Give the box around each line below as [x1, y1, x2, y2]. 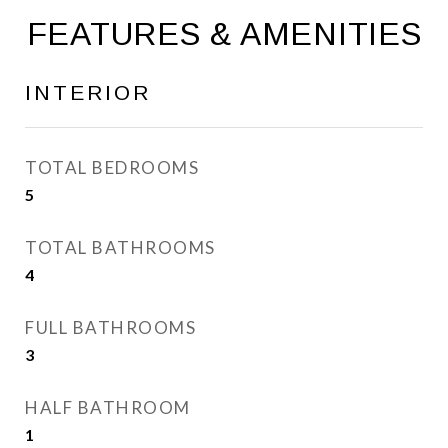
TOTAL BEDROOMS [25, 157, 199, 178]
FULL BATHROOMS [25, 317, 196, 338]
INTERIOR [25, 81, 151, 104]
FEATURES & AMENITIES [26, 16, 422, 52]
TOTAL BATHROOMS [25, 237, 216, 258]
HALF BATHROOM [25, 397, 191, 418]
